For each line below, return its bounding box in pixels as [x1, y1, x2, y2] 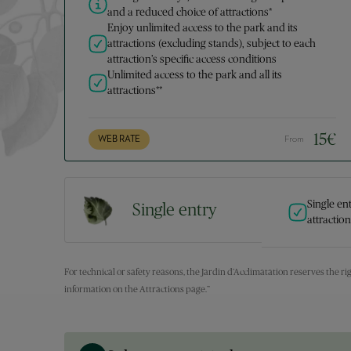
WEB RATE [98, 135, 141, 144]
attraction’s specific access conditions [107, 54, 277, 65]
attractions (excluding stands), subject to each [107, 38, 316, 49]
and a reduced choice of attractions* [107, 7, 272, 18]
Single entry [132, 201, 217, 219]
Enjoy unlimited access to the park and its [107, 23, 298, 34]
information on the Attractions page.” [64, 284, 210, 294]
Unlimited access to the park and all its [107, 70, 282, 81]
